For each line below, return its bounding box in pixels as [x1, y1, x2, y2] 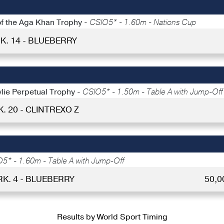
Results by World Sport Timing [56, 211, 167, 222]
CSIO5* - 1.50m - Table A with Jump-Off [82, 86, 222, 97]
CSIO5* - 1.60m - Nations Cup [89, 17, 196, 28]
